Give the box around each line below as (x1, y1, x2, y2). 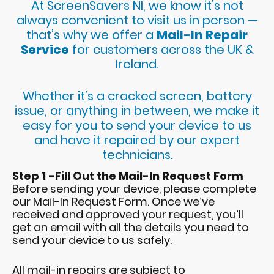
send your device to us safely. (12, 232, 172, 248)
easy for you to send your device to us (23, 117, 251, 135)
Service (20, 41, 69, 59)
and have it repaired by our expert (34, 131, 240, 149)
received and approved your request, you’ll (12, 207, 243, 223)
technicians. (102, 146, 172, 164)
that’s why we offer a (26, 26, 157, 44)
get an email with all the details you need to (12, 220, 249, 235)
